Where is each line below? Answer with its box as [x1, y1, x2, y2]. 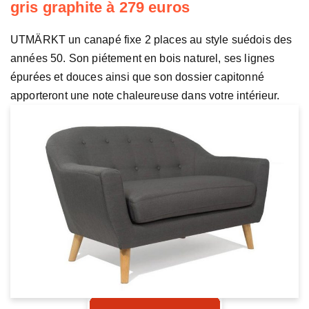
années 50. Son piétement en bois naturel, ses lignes [10, 52, 275, 65]
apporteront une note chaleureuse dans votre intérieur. [10, 90, 280, 102]
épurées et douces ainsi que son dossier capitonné [10, 71, 264, 83]
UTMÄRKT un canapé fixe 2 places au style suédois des [10, 34, 292, 46]
